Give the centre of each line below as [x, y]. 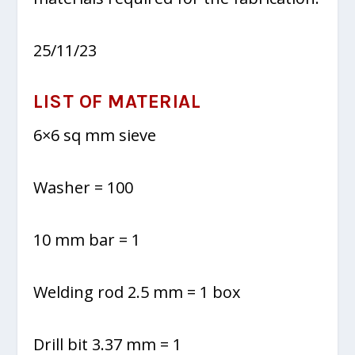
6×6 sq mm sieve [95, 135]
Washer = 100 [84, 187]
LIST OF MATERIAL [117, 101]
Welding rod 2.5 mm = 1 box [137, 292]
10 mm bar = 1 [87, 239]
